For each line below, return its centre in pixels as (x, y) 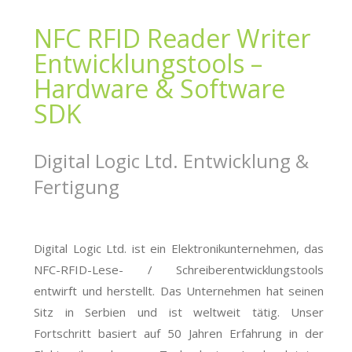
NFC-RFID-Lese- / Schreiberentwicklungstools (179, 269)
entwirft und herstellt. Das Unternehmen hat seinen (179, 290)
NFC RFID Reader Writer (172, 38)
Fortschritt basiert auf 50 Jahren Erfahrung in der (179, 333)
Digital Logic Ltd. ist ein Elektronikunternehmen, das (179, 248)
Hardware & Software (160, 89)
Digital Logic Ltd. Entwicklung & (172, 161)
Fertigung (77, 187)
